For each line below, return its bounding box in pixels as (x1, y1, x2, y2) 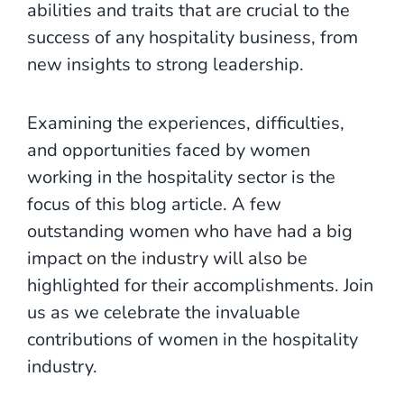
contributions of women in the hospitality (27, 326, 358, 352)
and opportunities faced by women (27, 137, 310, 162)
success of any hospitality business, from (27, 24, 358, 50)
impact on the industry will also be (27, 245, 308, 271)
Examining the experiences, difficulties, (27, 110, 344, 135)
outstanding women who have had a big (27, 218, 353, 243)
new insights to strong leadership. (27, 51, 304, 77)
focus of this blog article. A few (27, 191, 281, 216)
